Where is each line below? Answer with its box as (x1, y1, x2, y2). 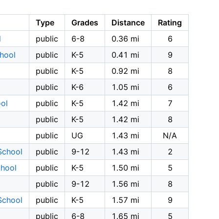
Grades (71, 18, 98, 28)
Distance (111, 18, 145, 28)
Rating (158, 18, 182, 28)
